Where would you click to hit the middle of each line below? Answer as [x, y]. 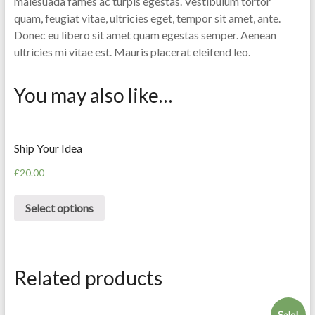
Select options [59, 208]
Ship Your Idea [48, 148]
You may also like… [93, 95]
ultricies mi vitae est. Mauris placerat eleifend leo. [132, 51]
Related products [88, 278]
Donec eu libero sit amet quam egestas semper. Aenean [145, 34]
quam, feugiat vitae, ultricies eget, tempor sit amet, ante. [147, 18]
